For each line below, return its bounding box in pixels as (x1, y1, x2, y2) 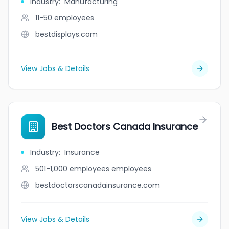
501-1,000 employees (35, 164, 109, 174)
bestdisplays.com (35, 29, 98, 39)
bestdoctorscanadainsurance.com (35, 180, 160, 190)
